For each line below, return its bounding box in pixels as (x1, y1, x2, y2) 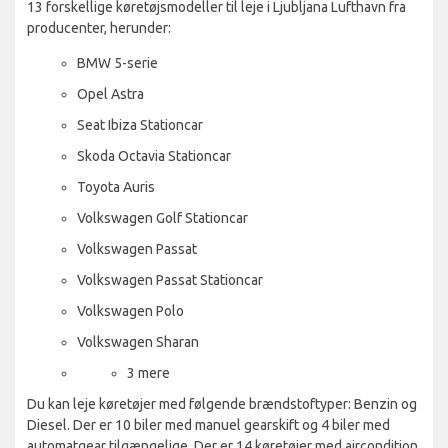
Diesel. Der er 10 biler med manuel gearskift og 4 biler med (27, 416, 390, 433)
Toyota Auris (77, 178, 155, 195)
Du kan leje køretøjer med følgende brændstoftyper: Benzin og (27, 395, 417, 412)
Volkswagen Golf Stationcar (77, 209, 248, 226)
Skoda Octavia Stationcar (77, 147, 231, 164)
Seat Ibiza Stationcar (77, 116, 203, 133)
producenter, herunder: (27, 19, 171, 36)
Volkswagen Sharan (77, 333, 199, 350)
